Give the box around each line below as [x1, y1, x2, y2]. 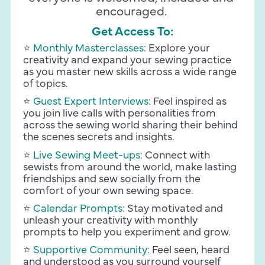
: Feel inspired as [148, 98, 227, 108]
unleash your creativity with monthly [23, 216, 198, 226]
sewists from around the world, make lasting [23, 163, 237, 173]
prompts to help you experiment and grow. [23, 228, 231, 238]
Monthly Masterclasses [33, 44, 144, 54]
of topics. [23, 80, 69, 90]
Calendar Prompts [31, 204, 123, 214]
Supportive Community [33, 245, 148, 256]
